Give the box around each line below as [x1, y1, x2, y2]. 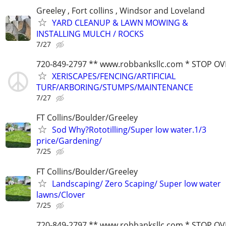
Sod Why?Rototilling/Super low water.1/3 [52, 124, 206, 136]
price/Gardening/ [36, 135, 102, 147]
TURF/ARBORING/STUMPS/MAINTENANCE [36, 82, 193, 93]
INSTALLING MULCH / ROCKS [36, 28, 144, 39]
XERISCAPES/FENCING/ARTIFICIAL [52, 71, 176, 82]
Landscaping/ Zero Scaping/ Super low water [52, 178, 221, 189]
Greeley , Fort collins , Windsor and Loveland [36, 5, 205, 16]
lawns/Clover [36, 189, 85, 200]
